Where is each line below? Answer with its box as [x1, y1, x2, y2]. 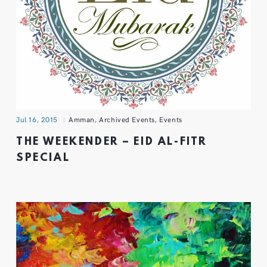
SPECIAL [16, 152, 70, 165]
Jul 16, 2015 [16, 114, 58, 124]
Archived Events [99, 114, 155, 124]
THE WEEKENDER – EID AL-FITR [16, 136, 207, 149]
